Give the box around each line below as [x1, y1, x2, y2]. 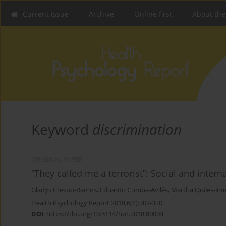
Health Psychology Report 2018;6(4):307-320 [31, 198, 162, 208]
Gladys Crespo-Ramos [31, 186, 97, 195]
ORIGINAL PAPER [31, 155, 83, 164]
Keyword [31, 120, 92, 139]
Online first [134, 9, 172, 19]
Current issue [23, 9, 69, 19]
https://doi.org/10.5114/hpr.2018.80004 [46, 209, 163, 219]
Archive [89, 9, 114, 19]
